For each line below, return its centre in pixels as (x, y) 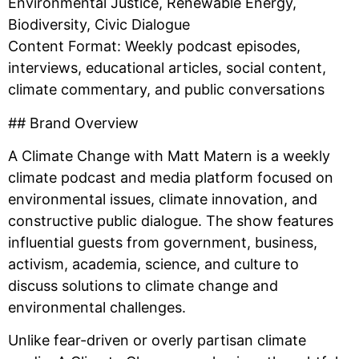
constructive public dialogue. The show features (171, 221)
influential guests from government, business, (163, 242)
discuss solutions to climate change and (143, 286)
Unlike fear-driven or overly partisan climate (157, 341)
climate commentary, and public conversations (166, 90)
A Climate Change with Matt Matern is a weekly (169, 156)
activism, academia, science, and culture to (153, 264)
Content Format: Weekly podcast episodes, (154, 46)
